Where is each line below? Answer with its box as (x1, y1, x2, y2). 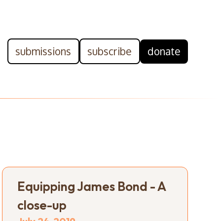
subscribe (87, 44, 132, 58)
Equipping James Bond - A (17, 178, 166, 194)
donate (147, 44, 181, 58)
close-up (17, 196, 67, 213)
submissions (15, 44, 72, 58)
